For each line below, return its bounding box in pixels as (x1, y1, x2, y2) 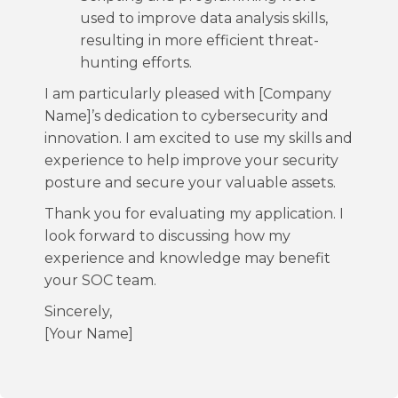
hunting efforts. (80, 54, 192, 71)
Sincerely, (44, 303, 112, 320)
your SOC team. (44, 272, 156, 289)
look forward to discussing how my (44, 227, 291, 244)
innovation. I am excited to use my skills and (44, 130, 353, 147)
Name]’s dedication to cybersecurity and (44, 107, 329, 124)
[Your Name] (44, 325, 133, 342)
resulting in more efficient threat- (80, 32, 319, 49)
